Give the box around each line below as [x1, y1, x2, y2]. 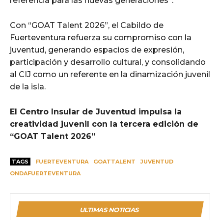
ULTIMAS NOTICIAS [79, 206, 138, 214]
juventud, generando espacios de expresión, [10, 45, 184, 55]
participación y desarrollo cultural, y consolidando [10, 57, 206, 67]
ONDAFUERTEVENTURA [10, 170, 81, 177]
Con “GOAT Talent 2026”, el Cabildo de [10, 21, 164, 30]
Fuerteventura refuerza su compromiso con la [10, 33, 192, 43]
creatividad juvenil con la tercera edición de [10, 119, 198, 129]
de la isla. [10, 82, 46, 92]
